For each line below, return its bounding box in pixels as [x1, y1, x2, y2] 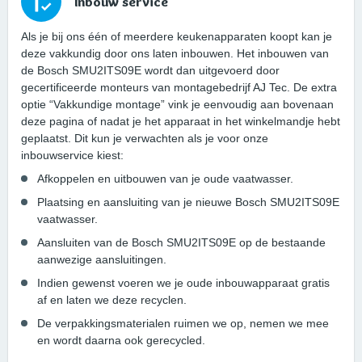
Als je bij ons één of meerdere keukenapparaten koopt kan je [21, 30, 332, 44]
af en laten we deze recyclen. [37, 293, 187, 307]
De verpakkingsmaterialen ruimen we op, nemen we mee [37, 317, 329, 330]
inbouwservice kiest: [21, 149, 124, 162]
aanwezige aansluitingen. [37, 253, 166, 267]
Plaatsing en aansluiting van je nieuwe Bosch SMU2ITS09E [37, 196, 339, 209]
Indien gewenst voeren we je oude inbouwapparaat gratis [37, 276, 330, 290]
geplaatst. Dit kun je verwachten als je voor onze [21, 132, 268, 145]
